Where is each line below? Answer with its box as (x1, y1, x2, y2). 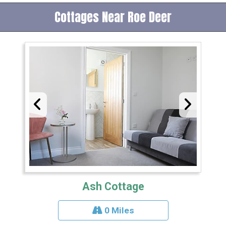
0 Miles (102, 205, 134, 216)
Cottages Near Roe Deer (54, 8, 172, 26)
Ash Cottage (82, 180, 144, 193)
